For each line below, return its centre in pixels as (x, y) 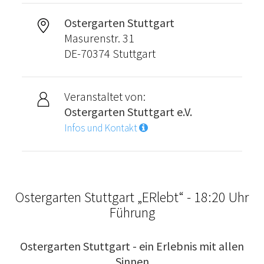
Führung (132, 212)
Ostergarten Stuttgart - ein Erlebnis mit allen (132, 246)
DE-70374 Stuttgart (110, 53)
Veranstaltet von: (105, 96)
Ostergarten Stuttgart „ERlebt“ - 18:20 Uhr (132, 197)
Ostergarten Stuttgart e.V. (128, 111)
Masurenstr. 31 (99, 38)
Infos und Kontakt (101, 128)
